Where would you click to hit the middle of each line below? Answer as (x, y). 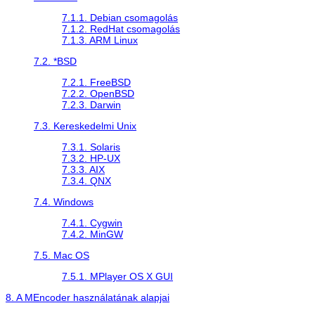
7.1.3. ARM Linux (100, 40)
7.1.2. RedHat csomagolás (121, 28)
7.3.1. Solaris (91, 147)
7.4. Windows (64, 201)
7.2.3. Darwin (91, 104)
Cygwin (106, 223)
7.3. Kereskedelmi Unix (85, 126)
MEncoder (47, 297)
